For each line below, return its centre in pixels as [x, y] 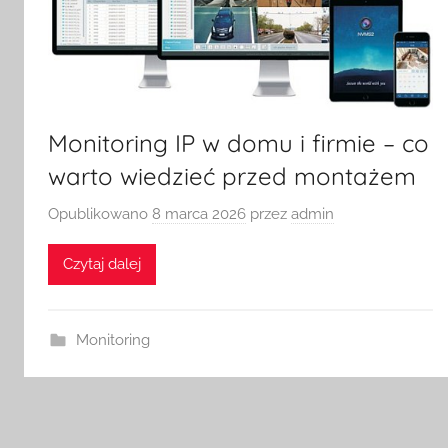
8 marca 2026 [199, 213]
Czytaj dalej [102, 264]
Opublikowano [100, 213]
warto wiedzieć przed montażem [232, 176]
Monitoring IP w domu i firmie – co [238, 143]
